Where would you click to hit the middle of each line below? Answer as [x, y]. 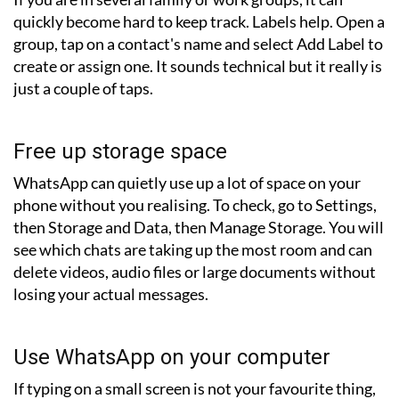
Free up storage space [120, 152]
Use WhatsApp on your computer [172, 358]
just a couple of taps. [83, 89]
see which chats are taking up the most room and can [193, 250]
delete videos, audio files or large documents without [195, 272]
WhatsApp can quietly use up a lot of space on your [187, 183]
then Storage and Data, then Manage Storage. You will [199, 228]
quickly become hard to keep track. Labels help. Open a [199, 22]
